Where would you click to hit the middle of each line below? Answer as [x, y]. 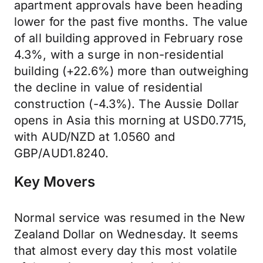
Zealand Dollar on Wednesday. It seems [127, 234]
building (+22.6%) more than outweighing [131, 71]
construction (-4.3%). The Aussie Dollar [127, 104]
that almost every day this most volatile [126, 251]
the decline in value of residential [108, 87]
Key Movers [55, 182]
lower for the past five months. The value [131, 22]
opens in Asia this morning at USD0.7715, [131, 120]
